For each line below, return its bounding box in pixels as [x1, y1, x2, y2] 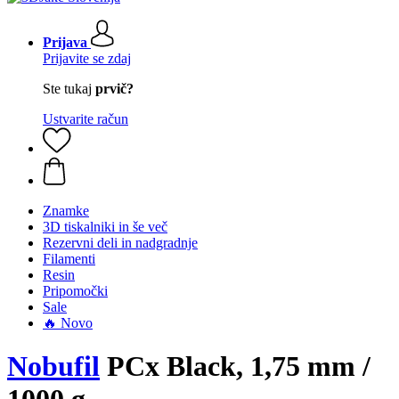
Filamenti [43, 251, 95, 266]
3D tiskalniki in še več [43, 219, 167, 234]
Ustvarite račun [43, 111, 128, 126]
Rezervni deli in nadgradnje [43, 235, 198, 250]
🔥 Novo [43, 315, 93, 330]
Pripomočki [43, 283, 108, 298]
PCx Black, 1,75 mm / [100, 350, 370, 383]
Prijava [43, 35, 87, 50]
